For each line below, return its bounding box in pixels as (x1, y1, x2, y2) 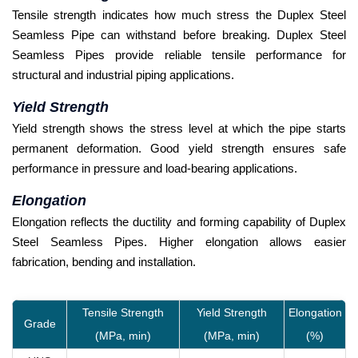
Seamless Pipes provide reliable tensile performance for (12, 47, 346, 62)
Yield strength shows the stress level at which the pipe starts (12, 121, 346, 135)
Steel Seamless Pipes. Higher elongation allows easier (12, 234, 346, 249)
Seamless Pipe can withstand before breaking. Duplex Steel (12, 27, 346, 42)
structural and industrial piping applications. (12, 67, 234, 82)
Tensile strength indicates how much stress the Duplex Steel (12, 7, 346, 22)
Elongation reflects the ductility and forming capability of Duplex (12, 214, 346, 229)
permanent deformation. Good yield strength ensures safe (12, 141, 346, 155)
